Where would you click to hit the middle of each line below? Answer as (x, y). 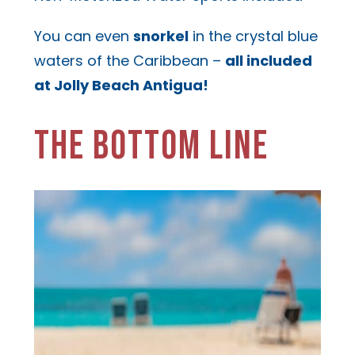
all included (268, 61)
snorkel (160, 36)
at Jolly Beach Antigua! (121, 86)
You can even (83, 36)
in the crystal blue (253, 36)
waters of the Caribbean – (129, 61)
